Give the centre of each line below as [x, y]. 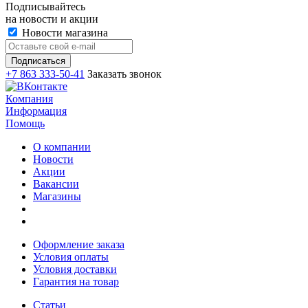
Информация [36, 111]
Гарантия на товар [76, 282]
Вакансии [56, 184]
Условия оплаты [71, 257]
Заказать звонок [124, 74]
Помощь [25, 124]
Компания [29, 99]
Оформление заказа [79, 245]
